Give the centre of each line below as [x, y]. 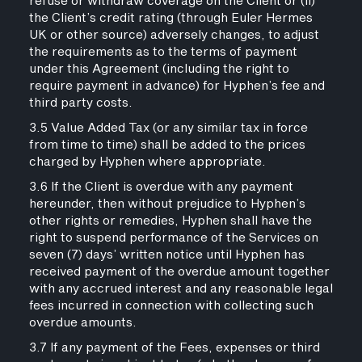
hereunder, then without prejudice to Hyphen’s [167, 204]
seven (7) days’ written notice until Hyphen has [166, 255]
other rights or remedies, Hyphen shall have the [170, 221]
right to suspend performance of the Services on [173, 238]
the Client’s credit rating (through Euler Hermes [170, 18]
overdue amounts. [82, 323]
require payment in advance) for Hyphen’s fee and [177, 86]
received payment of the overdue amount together [179, 272]
